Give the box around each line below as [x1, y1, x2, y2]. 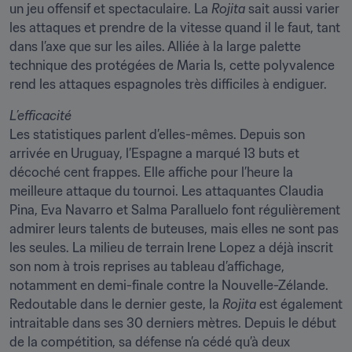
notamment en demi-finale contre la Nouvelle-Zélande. [9, 277, 328, 293]
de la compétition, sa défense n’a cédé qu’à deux [9, 334, 290, 350]
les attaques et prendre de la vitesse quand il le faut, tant [9, 20, 340, 35]
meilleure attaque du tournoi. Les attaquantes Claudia [9, 183, 324, 199]
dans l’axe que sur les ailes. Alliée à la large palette [9, 38, 301, 54]
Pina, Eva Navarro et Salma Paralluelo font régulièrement [9, 202, 340, 218]
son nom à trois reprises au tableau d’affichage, [9, 258, 284, 274]
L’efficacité [9, 108, 71, 123]
